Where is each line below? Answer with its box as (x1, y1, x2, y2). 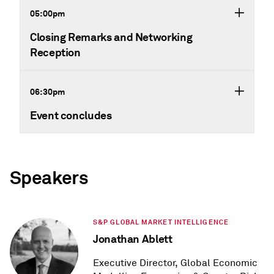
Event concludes (30, 108, 112, 123)
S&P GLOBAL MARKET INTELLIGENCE (93, 218, 229, 227)
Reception (30, 45, 81, 60)
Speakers (10, 166, 89, 190)
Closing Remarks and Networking (30, 30, 193, 45)
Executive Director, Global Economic (93, 257, 257, 270)
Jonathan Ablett (93, 232, 172, 246)
